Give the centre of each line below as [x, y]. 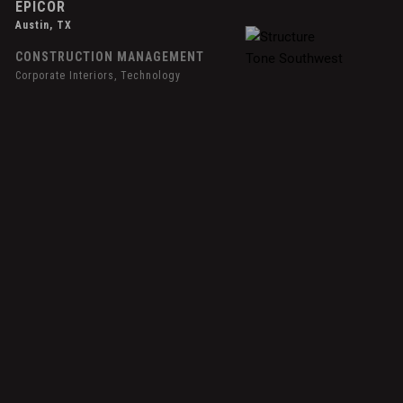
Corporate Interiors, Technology [99, 76]
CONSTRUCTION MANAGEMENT [110, 57]
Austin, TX [44, 26]
